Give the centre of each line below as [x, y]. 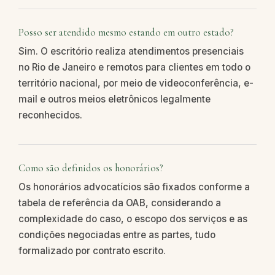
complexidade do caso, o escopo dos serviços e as [133, 219]
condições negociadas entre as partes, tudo [117, 235]
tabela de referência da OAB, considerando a [120, 203]
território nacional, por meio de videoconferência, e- [136, 83]
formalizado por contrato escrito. [92, 251]
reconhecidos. [50, 115]
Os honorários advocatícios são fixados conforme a [134, 187]
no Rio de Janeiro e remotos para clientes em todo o [134, 67]
